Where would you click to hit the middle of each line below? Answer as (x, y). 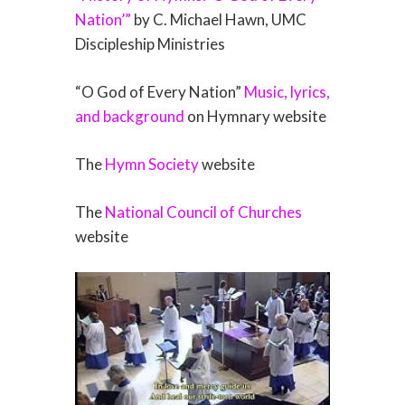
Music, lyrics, (287, 91)
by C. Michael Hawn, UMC (218, 19)
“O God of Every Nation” (159, 91)
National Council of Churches (203, 212)
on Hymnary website (255, 116)
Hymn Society (151, 164)
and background (129, 116)
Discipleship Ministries (150, 43)
